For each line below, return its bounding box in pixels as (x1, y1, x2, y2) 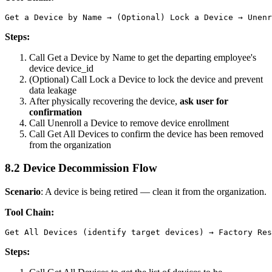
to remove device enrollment (118, 117, 229, 128)
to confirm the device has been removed (109, 128, 263, 139)
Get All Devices (47, 128, 109, 139)
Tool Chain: (5, 206, 54, 217)
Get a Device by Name (47, 52, 135, 63)
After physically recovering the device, (29, 95, 180, 106)
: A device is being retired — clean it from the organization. (41, 186, 267, 197)
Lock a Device (89, 73, 146, 84)
